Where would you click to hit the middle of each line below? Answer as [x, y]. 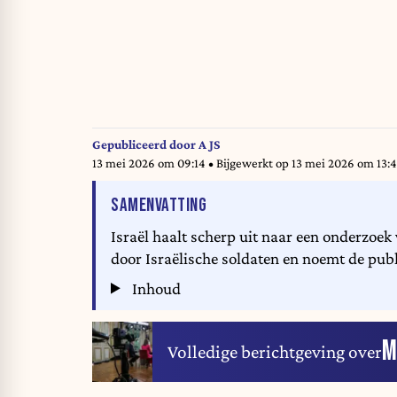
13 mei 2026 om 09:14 [150, 163]
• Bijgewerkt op [250, 163]
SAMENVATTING [159, 205]
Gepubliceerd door [145, 145]
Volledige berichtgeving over [275, 351]
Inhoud [155, 288]
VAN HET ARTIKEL [259, 204]
